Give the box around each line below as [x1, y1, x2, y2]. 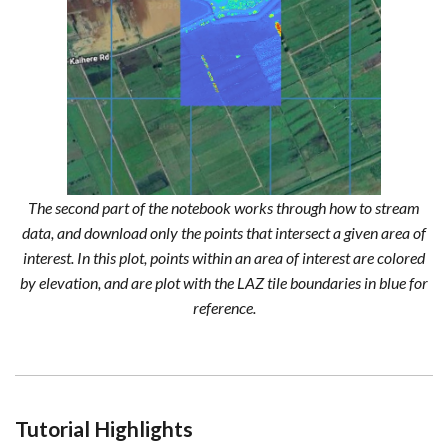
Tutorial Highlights [15, 416, 193, 442]
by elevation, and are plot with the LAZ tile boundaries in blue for [20, 273, 428, 293]
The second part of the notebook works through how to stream [28, 198, 420, 218]
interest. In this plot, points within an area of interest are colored [23, 248, 425, 268]
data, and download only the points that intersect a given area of [22, 223, 426, 243]
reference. [192, 298, 256, 318]
